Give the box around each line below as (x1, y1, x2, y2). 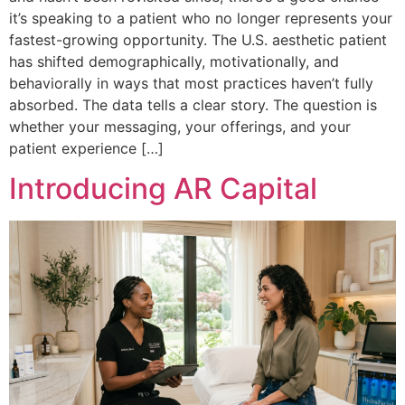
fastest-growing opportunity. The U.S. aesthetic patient (9, 31, 387, 49)
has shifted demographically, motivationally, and (9, 52, 339, 71)
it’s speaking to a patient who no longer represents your (9, 9, 392, 27)
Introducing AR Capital (9, 171, 317, 207)
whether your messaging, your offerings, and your (9, 118, 351, 136)
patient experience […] (9, 139, 164, 157)
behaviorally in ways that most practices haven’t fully (9, 74, 373, 92)
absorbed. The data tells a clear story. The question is (9, 96, 377, 114)
